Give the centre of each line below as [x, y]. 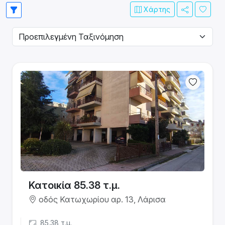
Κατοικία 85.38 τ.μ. [74, 185]
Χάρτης [156, 9]
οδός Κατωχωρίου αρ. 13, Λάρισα [101, 199]
